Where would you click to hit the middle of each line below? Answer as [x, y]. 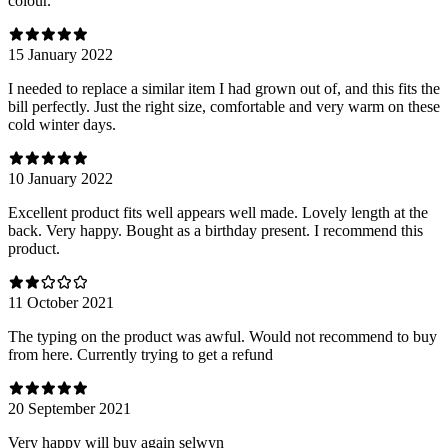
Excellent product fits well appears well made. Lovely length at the [218, 212]
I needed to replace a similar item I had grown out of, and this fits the [224, 88]
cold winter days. [62, 124]
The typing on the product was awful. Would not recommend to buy [222, 336]
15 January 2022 [60, 54]
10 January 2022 [60, 178]
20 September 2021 [69, 408]
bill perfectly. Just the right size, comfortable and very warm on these [224, 106]
